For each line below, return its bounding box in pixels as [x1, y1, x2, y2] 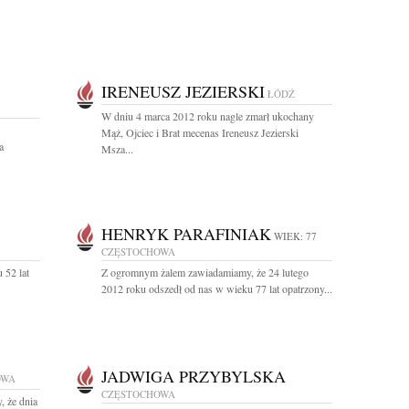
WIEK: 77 [274, 229, 317, 243]
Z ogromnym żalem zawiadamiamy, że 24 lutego [101, 265, 309, 279]
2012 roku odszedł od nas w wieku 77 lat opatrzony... [101, 281, 332, 296]
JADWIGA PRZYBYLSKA [101, 365, 286, 387]
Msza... [101, 142, 133, 156]
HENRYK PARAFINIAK [101, 223, 271, 245]
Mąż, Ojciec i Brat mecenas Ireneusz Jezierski [101, 125, 299, 140]
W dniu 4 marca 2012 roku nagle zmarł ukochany [101, 109, 314, 123]
